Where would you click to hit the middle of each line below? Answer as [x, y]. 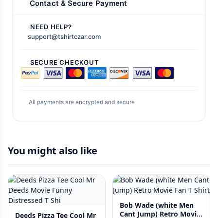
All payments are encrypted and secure [82, 102]
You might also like [53, 150]
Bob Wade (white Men [157, 205]
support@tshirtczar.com [64, 36]
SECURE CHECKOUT [64, 62]
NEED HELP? [51, 27]
